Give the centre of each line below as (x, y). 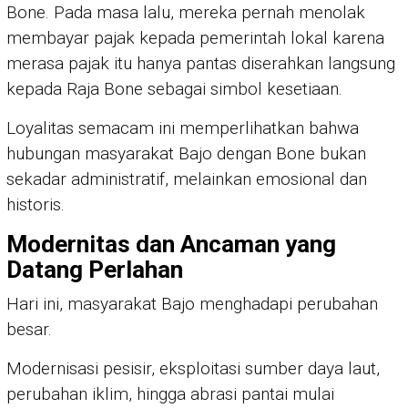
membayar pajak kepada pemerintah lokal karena (195, 38)
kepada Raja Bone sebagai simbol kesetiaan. (174, 89)
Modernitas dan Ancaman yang (171, 245)
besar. (29, 330)
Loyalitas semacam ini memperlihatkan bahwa (183, 128)
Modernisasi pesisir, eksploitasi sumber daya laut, (193, 369)
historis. (36, 205)
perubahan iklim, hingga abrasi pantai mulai (170, 394)
